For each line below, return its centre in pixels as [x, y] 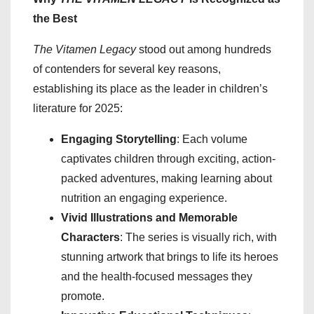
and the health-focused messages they [157, 276]
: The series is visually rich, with [198, 237]
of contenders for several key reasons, [127, 69]
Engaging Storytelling [119, 139]
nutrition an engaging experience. [144, 198]
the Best [55, 18]
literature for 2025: [78, 108]
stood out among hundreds [204, 49]
